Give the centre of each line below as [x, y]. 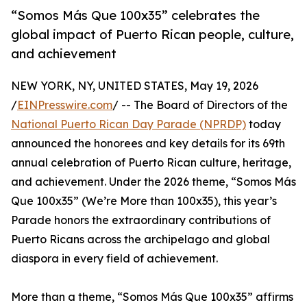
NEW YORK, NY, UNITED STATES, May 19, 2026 [135, 86]
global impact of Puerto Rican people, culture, [152, 35]
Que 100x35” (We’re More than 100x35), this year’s [144, 201]
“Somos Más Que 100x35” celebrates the [135, 15]
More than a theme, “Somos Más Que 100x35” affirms [152, 297]
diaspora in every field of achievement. [114, 259]
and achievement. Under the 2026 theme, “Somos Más [153, 182]
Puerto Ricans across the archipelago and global [140, 240]
